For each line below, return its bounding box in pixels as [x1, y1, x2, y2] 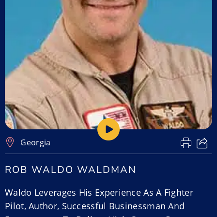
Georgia [20, 137, 51, 148]
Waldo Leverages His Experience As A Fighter [5, 186, 193, 198]
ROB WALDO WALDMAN [5, 163, 137, 176]
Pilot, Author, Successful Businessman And [5, 200, 185, 212]
